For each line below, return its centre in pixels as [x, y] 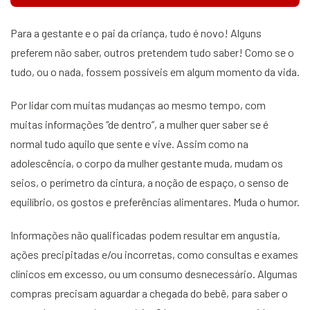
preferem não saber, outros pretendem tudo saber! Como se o [152, 52]
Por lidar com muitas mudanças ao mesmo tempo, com [138, 105]
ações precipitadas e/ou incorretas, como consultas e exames [154, 254]
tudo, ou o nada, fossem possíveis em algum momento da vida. [155, 72]
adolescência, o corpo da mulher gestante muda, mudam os [147, 163]
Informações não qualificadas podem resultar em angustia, [145, 235]
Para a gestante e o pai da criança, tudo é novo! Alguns [136, 33]
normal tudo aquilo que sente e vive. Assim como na [129, 144]
